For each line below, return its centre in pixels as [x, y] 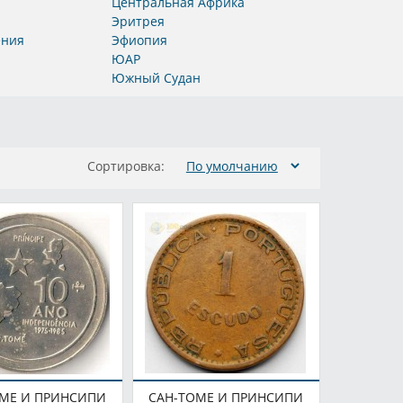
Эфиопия [139, 40]
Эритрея [138, 22]
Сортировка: [125, 166]
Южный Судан [156, 78]
